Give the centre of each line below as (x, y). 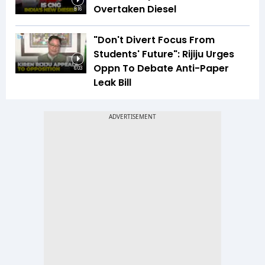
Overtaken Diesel (135, 9)
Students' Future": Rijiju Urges (164, 54)
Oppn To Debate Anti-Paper (161, 69)
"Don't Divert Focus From (154, 40)
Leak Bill (112, 83)
